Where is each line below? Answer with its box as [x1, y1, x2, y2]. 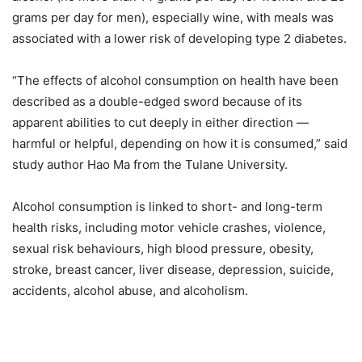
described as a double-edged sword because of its [12, 94, 302, 109]
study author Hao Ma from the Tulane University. [12, 157, 288, 172]
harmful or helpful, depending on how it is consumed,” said [12, 136, 347, 151]
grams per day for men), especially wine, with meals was [12, 10, 334, 25]
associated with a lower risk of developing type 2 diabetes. [12, 31, 347, 46]
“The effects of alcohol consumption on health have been [12, 73, 339, 88]
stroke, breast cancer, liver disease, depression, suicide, [12, 262, 334, 277]
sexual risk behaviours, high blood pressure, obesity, [12, 241, 314, 256]
